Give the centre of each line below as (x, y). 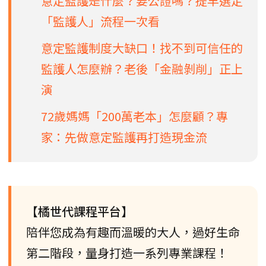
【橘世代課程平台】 (80, 211)
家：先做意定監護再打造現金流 (124, 137)
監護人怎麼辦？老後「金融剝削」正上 (142, 68)
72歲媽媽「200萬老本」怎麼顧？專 (134, 116)
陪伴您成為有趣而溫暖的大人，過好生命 (133, 232)
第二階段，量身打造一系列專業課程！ (127, 252)
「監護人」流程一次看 (100, 21)
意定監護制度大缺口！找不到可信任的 (142, 47)
